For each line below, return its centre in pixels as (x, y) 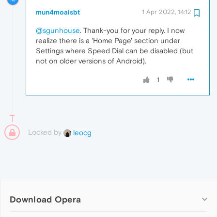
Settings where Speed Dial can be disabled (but (115, 51)
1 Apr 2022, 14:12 (167, 12)
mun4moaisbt (58, 12)
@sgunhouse (58, 31)
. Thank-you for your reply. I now (132, 31)
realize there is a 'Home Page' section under (108, 41)
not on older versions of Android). (91, 61)
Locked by (46, 132)
